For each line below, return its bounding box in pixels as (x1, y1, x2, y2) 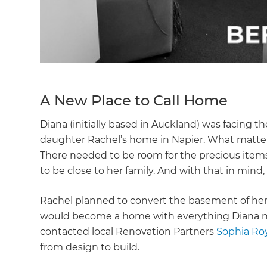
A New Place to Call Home (40, 92, 228, 110)
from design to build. (40, 241, 140, 253)
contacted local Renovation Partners (40, 226, 217, 238)
